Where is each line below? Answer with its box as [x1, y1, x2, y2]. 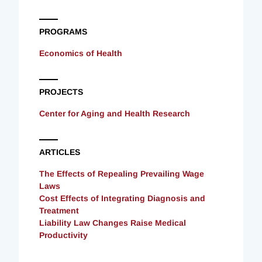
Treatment [39, 205, 79, 215]
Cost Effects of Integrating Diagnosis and [39, 193, 205, 203]
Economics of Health [39, 48, 122, 58]
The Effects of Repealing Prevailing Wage [39, 168, 204, 178]
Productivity [39, 230, 88, 240]
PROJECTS [39, 87, 83, 96]
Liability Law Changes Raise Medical [39, 218, 186, 227]
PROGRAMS [39, 26, 87, 36]
